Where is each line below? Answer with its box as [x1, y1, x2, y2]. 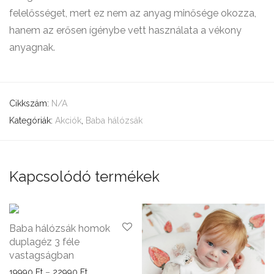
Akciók [55, 115, 81, 125]
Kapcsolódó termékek [9, 167, 160, 185]
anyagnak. [9, 41, 55, 53]
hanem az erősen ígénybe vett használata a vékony [9, 24, 242, 36]
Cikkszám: [9, 98, 51, 108]
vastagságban [9, 249, 74, 261]
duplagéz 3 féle [9, 235, 80, 248]
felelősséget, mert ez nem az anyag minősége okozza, [9, 7, 256, 19]
